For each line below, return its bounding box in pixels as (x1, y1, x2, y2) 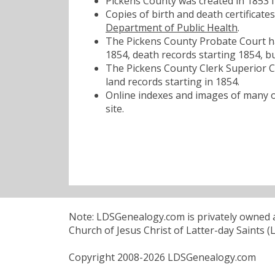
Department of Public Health (106, 20, 238, 34)
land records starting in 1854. (106, 74, 239, 88)
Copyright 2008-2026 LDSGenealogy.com (69, 250, 256, 264)
